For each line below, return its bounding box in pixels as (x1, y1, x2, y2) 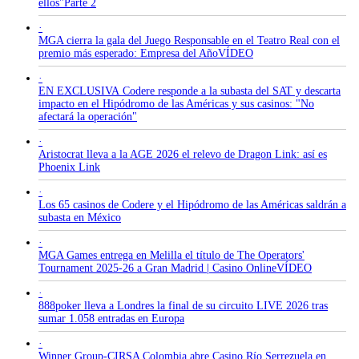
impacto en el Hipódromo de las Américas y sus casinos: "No (38, 98, 314, 111)
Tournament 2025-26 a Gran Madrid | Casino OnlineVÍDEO (38, 262, 312, 275)
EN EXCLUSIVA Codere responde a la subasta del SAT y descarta (38, 85, 341, 98)
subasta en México (38, 212, 121, 224)
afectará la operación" (38, 111, 137, 123)
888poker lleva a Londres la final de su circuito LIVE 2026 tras (38, 300, 328, 313)
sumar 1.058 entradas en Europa (38, 313, 184, 325)
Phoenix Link (38, 161, 100, 174)
